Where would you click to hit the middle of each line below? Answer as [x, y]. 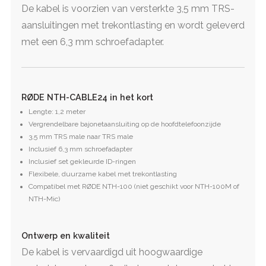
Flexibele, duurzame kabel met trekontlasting [103, 174]
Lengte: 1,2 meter [57, 112]
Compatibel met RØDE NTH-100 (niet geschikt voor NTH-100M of [134, 187]
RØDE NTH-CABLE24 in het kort [87, 97]
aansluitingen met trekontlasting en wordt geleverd [133, 25]
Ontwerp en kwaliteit [66, 235]
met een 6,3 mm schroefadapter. [93, 42]
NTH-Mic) [44, 199]
